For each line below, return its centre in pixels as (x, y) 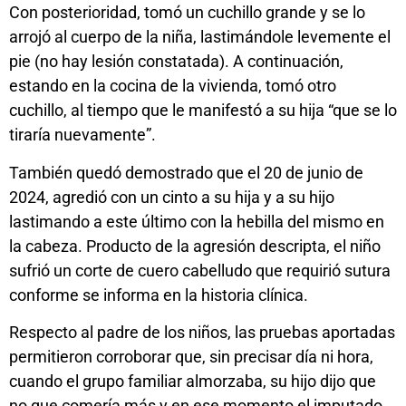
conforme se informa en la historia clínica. (159, 295)
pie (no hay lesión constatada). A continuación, (176, 62)
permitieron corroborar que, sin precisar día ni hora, (191, 357)
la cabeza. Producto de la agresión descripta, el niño (195, 246)
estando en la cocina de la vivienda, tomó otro (173, 86)
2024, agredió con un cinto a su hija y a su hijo (172, 197)
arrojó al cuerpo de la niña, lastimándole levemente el (200, 37)
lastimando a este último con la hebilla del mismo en (197, 221)
